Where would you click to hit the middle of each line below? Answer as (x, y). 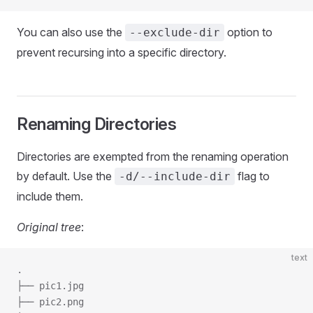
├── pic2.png (50, 302)
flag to (252, 176)
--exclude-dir (175, 32)
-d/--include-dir (175, 176)
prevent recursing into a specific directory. (122, 52)
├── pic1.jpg (50, 286)
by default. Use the (66, 176)
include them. (50, 196)
